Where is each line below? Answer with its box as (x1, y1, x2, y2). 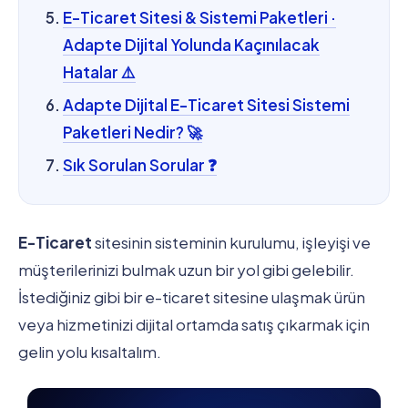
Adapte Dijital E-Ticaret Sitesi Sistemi (63, 95, 350, 116)
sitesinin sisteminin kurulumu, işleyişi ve (95, 232, 371, 253)
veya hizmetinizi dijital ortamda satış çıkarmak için (18, 314, 370, 335)
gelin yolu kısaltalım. (18, 342, 161, 362)
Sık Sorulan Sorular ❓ (63, 155, 217, 176)
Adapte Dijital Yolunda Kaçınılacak (63, 35, 320, 56)
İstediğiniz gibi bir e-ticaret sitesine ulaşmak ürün (18, 287, 365, 308)
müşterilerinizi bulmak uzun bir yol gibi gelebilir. (18, 260, 354, 280)
